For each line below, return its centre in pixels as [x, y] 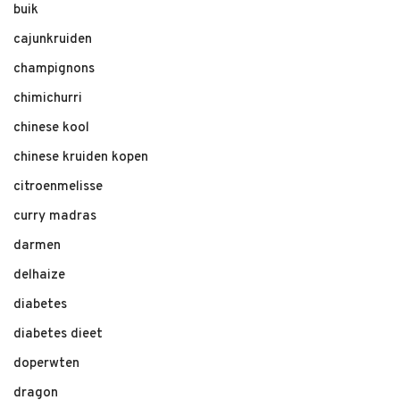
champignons [54, 69]
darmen [37, 246]
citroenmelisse [58, 187]
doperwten [46, 364]
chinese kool [51, 128]
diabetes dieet [58, 334]
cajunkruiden [53, 40]
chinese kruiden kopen [81, 158]
